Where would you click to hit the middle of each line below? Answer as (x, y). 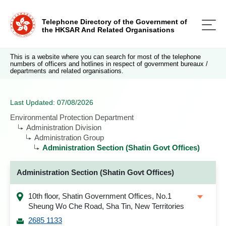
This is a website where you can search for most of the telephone (105, 57)
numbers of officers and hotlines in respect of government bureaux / (109, 64)
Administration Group (69, 137)
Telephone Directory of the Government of (115, 22)
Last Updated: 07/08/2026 (52, 102)
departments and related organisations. (67, 71)
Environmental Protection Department (72, 117)
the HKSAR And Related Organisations (108, 30)
